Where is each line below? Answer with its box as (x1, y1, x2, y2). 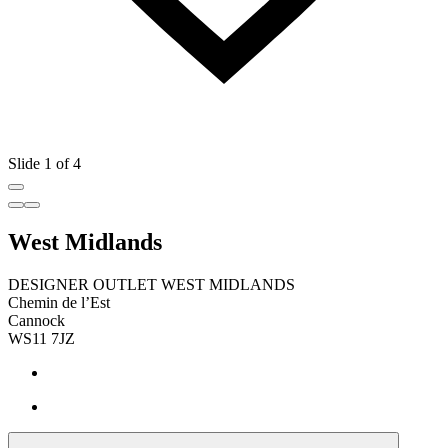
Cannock (8, 311, 65, 329)
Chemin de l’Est (8, 293, 110, 311)
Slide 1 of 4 (8, 154, 81, 172)
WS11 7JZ (8, 329, 75, 347)
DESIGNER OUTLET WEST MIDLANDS (8, 275, 295, 293)
